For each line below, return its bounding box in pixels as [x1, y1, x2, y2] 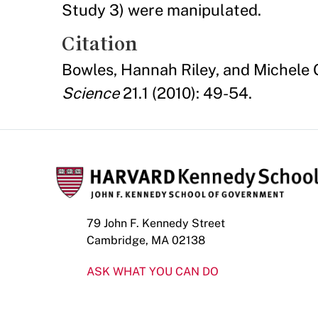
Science [62, 83, 119, 102]
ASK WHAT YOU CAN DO [87, 264, 219, 278]
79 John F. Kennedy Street [87, 216, 225, 230]
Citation [62, 32, 138, 55]
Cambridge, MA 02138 [87, 233, 205, 247]
